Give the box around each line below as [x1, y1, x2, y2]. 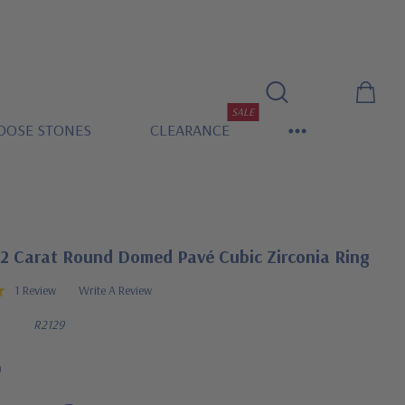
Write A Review [79, 282, 152, 298]
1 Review [14, 282, 56, 298]
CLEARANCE [149, 119, 230, 140]
